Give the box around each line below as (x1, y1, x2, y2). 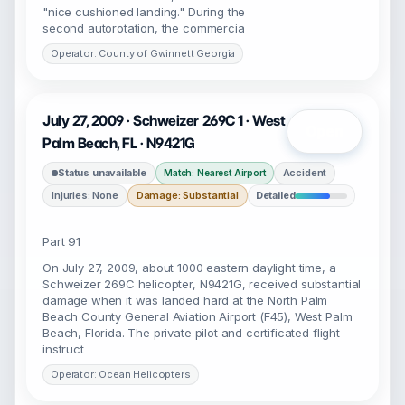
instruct (42, 342, 84, 356)
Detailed (255, 189, 296, 202)
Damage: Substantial (136, 189, 239, 202)
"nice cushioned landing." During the (42, 5, 246, 19)
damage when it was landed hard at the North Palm (42, 293, 328, 307)
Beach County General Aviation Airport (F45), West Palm (42, 309, 353, 324)
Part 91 (42, 234, 80, 249)
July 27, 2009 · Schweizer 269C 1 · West (42, 112, 286, 129)
